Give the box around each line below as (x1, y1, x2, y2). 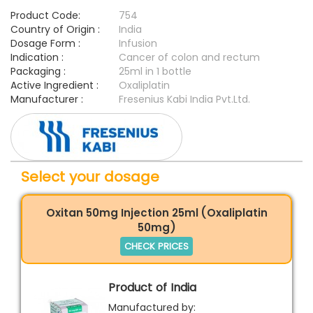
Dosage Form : (10, 36, 80, 51)
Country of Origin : (10, 22, 100, 37)
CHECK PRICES (124, 239, 189, 253)
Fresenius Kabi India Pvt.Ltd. (119, 92, 250, 107)
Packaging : (10, 64, 66, 79)
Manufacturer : (10, 92, 83, 107)
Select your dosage (21, 166, 159, 187)
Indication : (10, 50, 64, 65)
